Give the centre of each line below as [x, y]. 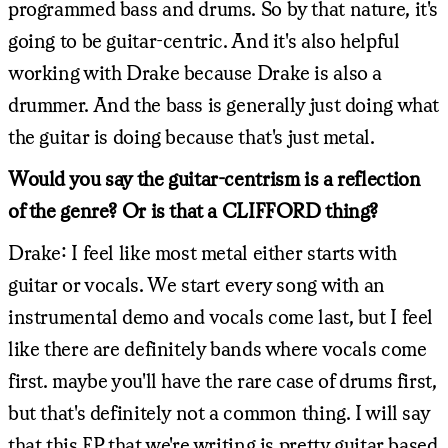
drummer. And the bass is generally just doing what [223, 104]
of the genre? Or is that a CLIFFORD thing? [193, 210]
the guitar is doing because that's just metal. [191, 136]
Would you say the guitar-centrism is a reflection [214, 178]
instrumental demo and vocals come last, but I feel [220, 316]
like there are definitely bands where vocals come [217, 348]
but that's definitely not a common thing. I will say [219, 412]
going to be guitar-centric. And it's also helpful [204, 40]
